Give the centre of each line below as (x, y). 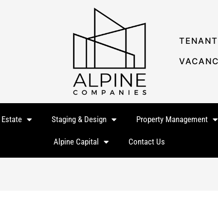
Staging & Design (79, 119)
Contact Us (146, 142)
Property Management (172, 119)
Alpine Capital (76, 142)
